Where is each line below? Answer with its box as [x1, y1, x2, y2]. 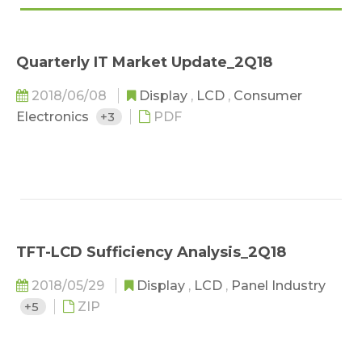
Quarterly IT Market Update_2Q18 [16, 53, 272, 71]
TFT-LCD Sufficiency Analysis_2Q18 [16, 243, 286, 261]
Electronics [16, 109, 92, 124]
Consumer [234, 88, 302, 103]
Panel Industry [231, 278, 326, 293]
